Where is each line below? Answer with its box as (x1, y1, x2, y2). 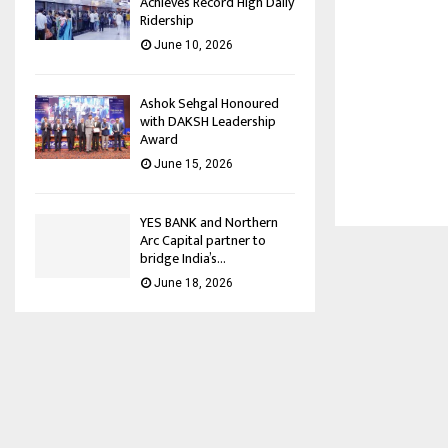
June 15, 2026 (154, 157, 233, 172)
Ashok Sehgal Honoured (140, 92, 279, 116)
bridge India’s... (140, 247, 226, 271)
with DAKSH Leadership (140, 110, 276, 134)
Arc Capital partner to (140, 229, 266, 253)
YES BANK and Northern (140, 211, 278, 235)
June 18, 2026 (154, 276, 233, 291)
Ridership (140, 9, 194, 33)
